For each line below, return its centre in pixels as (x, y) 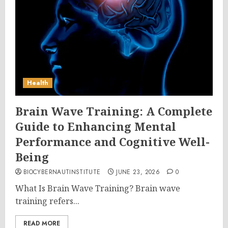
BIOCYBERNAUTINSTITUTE (62, 172)
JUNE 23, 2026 (138, 172)
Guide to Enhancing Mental (96, 126)
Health (38, 83)
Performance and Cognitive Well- (112, 141)
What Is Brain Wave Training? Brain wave (98, 188)
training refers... (47, 201)
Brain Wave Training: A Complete (114, 111)
